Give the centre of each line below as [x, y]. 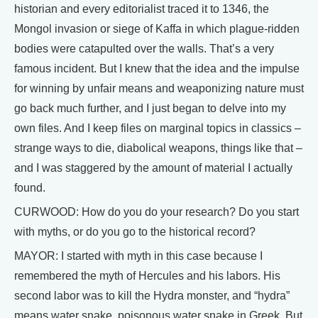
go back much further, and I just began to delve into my [150, 108]
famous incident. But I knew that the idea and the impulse [157, 68]
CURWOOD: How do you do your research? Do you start [157, 212]
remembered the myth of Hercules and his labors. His [147, 276]
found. [30, 188]
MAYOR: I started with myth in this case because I [138, 256]
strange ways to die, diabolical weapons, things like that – [158, 148]
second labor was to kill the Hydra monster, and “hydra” [152, 296]
